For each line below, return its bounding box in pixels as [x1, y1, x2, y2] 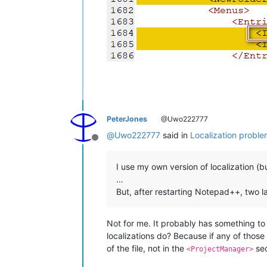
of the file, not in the [107, 243, 187, 253]
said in [160, 129, 190, 140]
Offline [94, 137, 124, 150]
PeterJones [107, 114, 147, 123]
